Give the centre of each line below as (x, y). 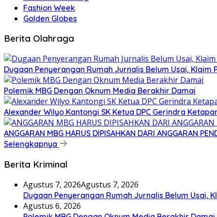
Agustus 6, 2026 (52, 206)
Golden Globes (50, 18)
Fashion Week (49, 8)
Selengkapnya (31, 144)
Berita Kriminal (36, 164)
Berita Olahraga (39, 39)
